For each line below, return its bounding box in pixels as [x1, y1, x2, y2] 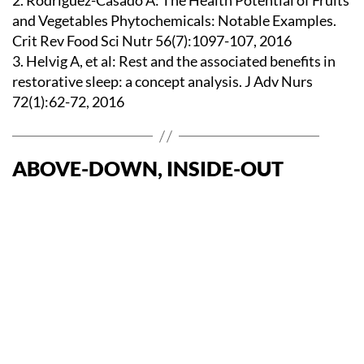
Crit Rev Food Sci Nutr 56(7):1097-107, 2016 [12, 32, 292, 50]
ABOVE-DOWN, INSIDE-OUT [12, 156, 284, 180]
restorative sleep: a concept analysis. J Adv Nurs [12, 72, 313, 90]
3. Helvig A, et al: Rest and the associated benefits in [12, 52, 336, 70]
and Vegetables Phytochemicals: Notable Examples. [12, 11, 336, 29]
